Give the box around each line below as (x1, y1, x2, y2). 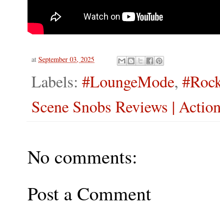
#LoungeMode (82, 70, 174, 92)
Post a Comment (27, 180, 151, 206)
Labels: (31, 70, 82, 92)
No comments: (27, 143, 137, 169)
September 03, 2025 (38, 55, 94, 64)
